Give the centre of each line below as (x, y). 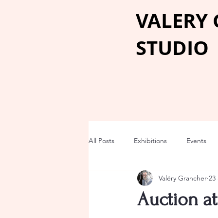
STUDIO (172, 48)
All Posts (101, 140)
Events (196, 140)
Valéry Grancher (183, 178)
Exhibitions (150, 140)
